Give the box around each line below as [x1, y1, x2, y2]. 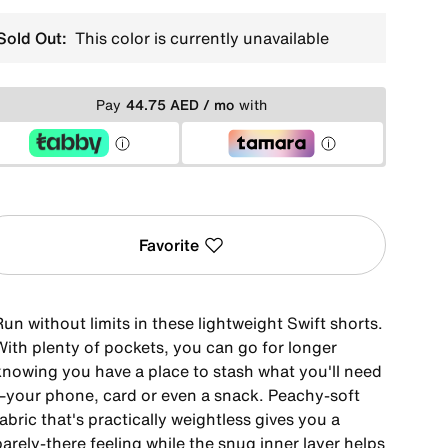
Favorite [139, 233, 199, 257]
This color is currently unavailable [70, 26, 329, 50]
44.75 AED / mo [126, 93, 234, 115]
